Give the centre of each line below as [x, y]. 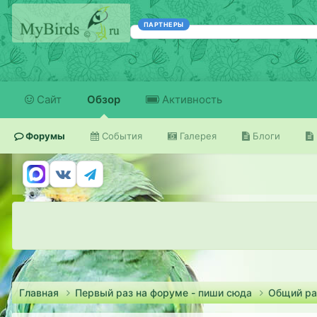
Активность [191, 99]
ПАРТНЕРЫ [163, 24]
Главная [40, 293]
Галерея [197, 136]
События [121, 136]
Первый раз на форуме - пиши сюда [165, 293]
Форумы [44, 136]
